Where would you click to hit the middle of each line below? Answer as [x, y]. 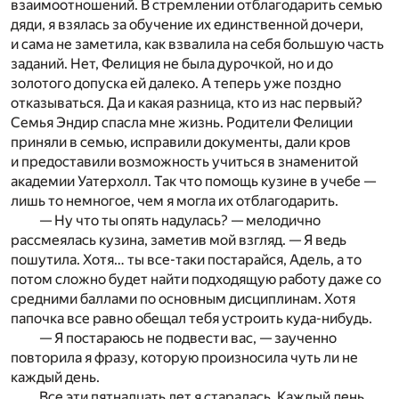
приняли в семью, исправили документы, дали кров [181, 142]
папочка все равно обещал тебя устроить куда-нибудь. [191, 318]
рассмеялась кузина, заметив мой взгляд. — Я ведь [179, 240]
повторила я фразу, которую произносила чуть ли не [184, 357]
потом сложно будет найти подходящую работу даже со [196, 279]
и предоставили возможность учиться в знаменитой [184, 161]
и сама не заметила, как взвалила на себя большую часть [197, 44]
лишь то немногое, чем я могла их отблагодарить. [175, 200]
